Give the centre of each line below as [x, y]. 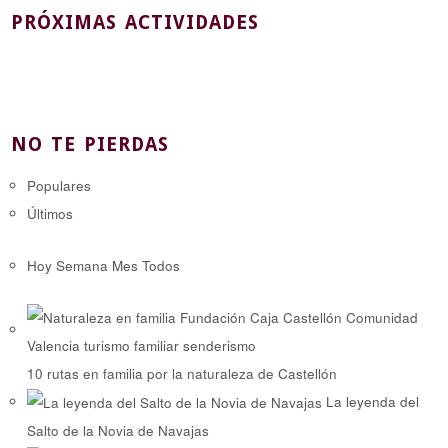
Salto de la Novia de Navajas [118, 431]
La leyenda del [373, 401]
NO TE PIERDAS [90, 145]
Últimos [50, 214]
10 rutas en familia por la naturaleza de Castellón [182, 373]
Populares [59, 186]
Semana [82, 265]
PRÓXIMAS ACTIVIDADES [135, 22]
